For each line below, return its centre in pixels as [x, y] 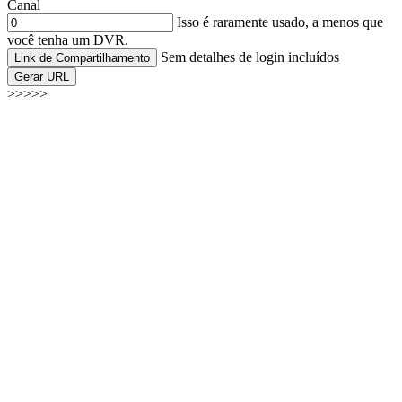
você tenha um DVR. [68, 40]
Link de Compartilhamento [82, 58]
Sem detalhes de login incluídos [250, 57]
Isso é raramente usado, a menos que [278, 22]
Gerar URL [42, 77]
